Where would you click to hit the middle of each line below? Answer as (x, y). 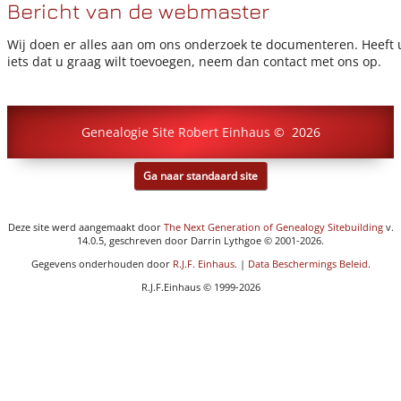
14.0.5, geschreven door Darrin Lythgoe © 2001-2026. (200, 241)
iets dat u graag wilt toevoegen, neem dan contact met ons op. (198, 62)
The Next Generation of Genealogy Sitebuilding (273, 227)
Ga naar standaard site (200, 176)
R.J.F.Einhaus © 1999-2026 (200, 287)
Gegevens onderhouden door (102, 264)
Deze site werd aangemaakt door (85, 227)
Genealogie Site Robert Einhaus (175, 132)
